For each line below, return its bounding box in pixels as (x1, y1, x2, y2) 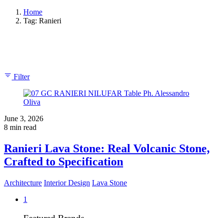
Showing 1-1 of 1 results (4, 44, 79, 53)
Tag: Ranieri (23, 16, 61, 25)
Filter (14, 72, 30, 81)
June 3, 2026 (4, 114, 43, 123)
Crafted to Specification (4, 155, 123, 168)
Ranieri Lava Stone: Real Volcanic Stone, (4, 142, 210, 155)
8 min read (4, 123, 36, 131)
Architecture (4, 179, 42, 187)
